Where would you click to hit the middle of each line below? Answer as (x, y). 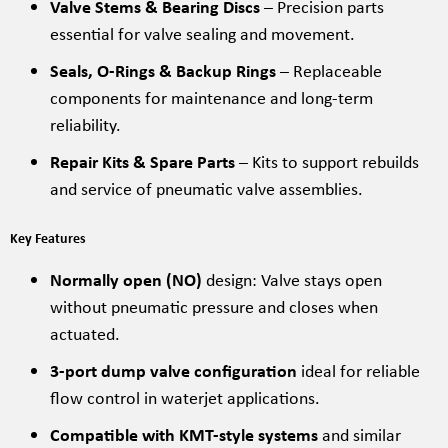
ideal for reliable (358, 369)
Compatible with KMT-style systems (184, 433)
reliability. (85, 123)
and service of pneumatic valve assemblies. (206, 187)
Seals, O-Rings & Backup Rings (163, 69)
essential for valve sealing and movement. (204, 32)
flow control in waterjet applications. (187, 396)
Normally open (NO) (126, 278)
